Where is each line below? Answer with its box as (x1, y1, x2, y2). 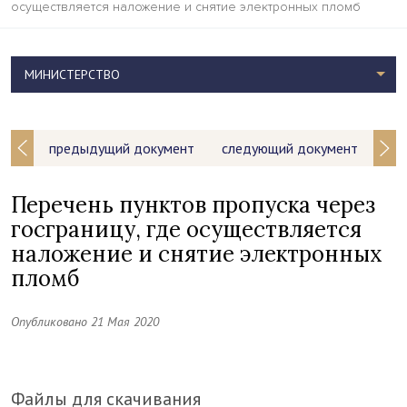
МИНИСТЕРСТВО (25, 66, 120, 84)
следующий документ (222, 139, 358, 158)
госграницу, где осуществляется (11, 215, 362, 244)
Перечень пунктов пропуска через (11, 191, 375, 220)
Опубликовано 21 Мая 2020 (11, 313, 159, 331)
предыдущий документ (49, 139, 194, 158)
